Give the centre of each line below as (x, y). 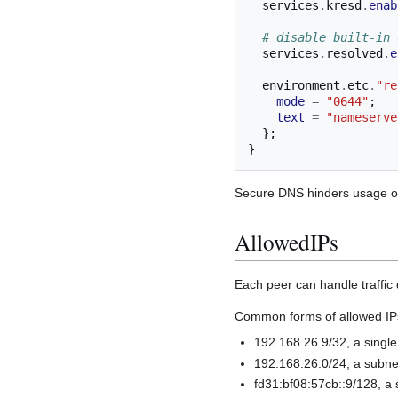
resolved (354, 54)
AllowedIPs (287, 241)
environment (301, 86)
